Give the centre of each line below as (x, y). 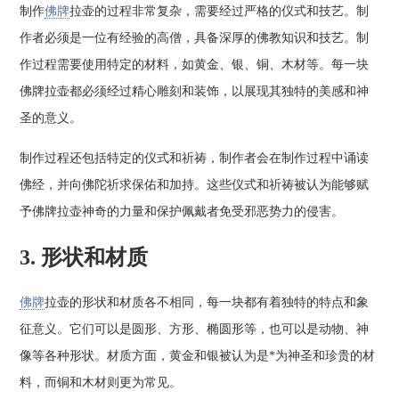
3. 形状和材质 (84, 258)
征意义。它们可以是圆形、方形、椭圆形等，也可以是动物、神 (195, 330)
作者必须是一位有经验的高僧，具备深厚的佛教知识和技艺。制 (195, 37)
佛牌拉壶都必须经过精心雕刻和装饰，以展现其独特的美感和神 (195, 91)
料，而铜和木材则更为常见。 (101, 383)
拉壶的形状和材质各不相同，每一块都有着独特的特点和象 (207, 303)
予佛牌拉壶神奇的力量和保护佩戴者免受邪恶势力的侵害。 (182, 212)
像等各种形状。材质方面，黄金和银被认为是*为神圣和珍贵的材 (198, 356)
